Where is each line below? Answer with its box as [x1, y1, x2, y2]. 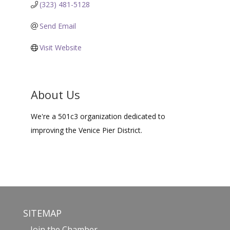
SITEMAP [23, 207, 62, 220]
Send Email [40, 21, 76, 31]
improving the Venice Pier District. [30, 125, 142, 136]
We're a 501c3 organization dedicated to [30, 111, 165, 122]
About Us [30, 87, 80, 103]
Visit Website [40, 43, 82, 53]
